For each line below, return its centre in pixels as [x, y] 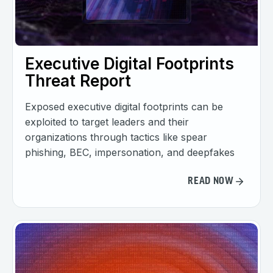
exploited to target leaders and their [107, 122]
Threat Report [78, 81]
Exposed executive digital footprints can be [124, 107]
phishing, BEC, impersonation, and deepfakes [130, 153]
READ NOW [211, 181]
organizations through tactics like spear [116, 137]
